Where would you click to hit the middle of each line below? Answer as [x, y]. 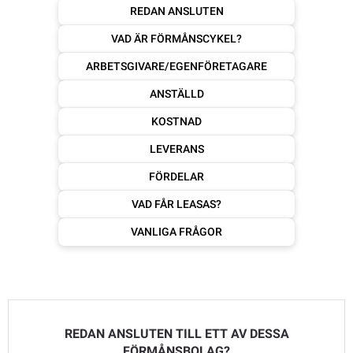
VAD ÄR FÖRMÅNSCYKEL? [176, 39]
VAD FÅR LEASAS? [176, 204]
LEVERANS [176, 149]
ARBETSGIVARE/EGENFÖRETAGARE [176, 67]
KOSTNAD [176, 122]
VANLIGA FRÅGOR [176, 232]
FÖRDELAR [176, 177]
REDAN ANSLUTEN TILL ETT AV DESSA [176, 334]
